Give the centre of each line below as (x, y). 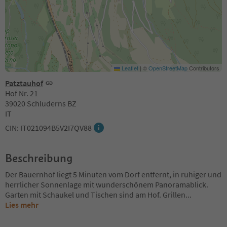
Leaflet (129, 68)
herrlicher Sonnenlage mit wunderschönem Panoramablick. (107, 184)
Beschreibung (39, 158)
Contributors (203, 68)
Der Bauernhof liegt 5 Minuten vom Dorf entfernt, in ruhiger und (113, 174)
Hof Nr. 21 (22, 93)
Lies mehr (22, 204)
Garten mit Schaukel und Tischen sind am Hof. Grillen (95, 194)
